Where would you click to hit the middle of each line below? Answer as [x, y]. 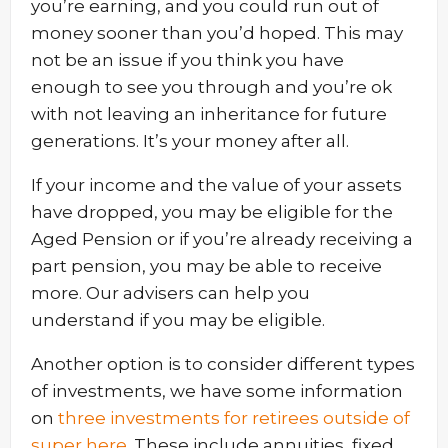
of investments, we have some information [217, 391]
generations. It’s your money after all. [190, 141]
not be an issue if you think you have [187, 60]
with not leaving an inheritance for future [209, 114]
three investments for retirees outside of [234, 418]
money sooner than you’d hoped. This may [217, 33]
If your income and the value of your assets [216, 185]
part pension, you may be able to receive [206, 266]
